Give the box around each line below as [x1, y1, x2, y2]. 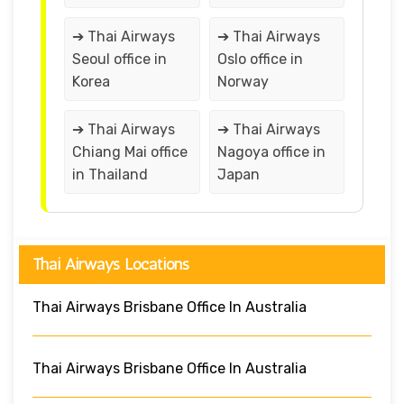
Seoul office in [72, 50, 167, 68]
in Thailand [72, 165, 148, 183]
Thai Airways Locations [32, 253, 189, 274]
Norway [216, 72, 269, 90]
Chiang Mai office [72, 142, 188, 161]
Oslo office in [216, 50, 303, 68]
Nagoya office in [216, 142, 326, 161]
